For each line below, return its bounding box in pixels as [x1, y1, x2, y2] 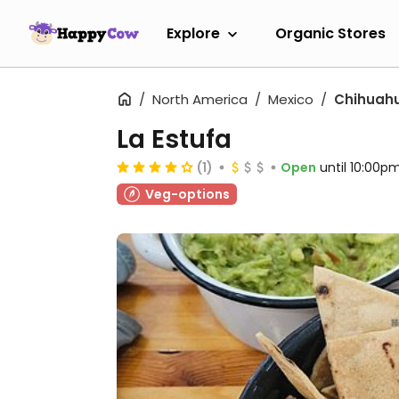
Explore [167, 22, 220, 44]
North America [152, 90, 248, 109]
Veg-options [145, 185, 230, 203]
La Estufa [117, 122, 232, 157]
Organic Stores [275, 22, 386, 44]
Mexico [268, 90, 313, 109]
